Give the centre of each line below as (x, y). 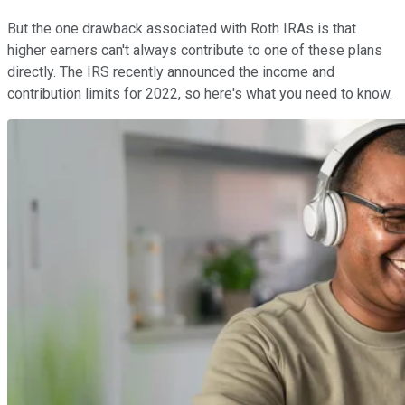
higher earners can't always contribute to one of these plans (195, 50)
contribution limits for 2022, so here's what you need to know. (200, 93)
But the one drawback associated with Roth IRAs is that (182, 28)
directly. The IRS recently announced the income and (171, 71)
